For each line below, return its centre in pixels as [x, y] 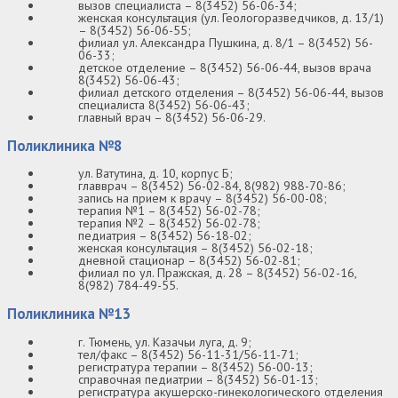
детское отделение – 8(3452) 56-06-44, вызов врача [225, 67]
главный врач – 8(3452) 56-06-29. [172, 117]
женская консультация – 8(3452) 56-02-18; [195, 248]
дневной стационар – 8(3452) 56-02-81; [189, 261]
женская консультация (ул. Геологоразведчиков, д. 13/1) [231, 17]
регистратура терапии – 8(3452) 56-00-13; [195, 367]
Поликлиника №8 [65, 145]
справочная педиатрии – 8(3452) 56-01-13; [198, 380]
